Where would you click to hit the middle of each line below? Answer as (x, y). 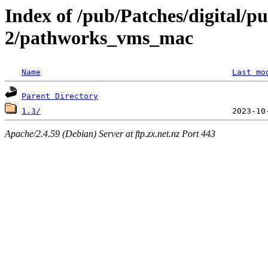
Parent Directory (60, 96)
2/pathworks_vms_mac (99, 38)
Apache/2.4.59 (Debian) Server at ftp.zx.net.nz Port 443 (110, 133)
